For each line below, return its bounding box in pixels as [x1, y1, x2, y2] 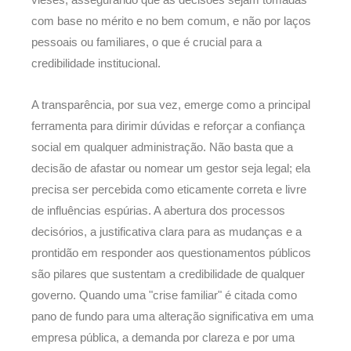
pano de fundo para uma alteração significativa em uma [31, 309, 313, 323]
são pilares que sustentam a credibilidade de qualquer [31, 267, 305, 280]
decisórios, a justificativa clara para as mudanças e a [31, 225, 302, 238]
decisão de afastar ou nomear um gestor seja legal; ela [31, 161, 310, 175]
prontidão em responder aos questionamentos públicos [31, 246, 311, 259]
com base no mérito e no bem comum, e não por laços [31, 15, 311, 28]
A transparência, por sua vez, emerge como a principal [31, 98, 310, 111]
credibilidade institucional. [31, 57, 161, 71]
